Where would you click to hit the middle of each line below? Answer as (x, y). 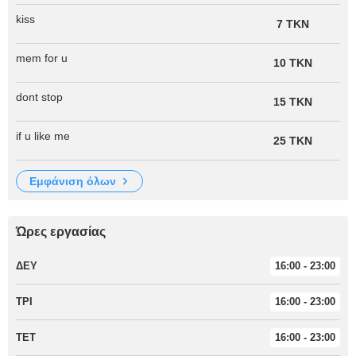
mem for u (42, 58)
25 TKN (292, 140)
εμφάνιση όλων (76, 181)
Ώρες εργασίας (61, 231)
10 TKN (292, 62)
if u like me (43, 135)
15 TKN (292, 101)
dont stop (39, 97)
